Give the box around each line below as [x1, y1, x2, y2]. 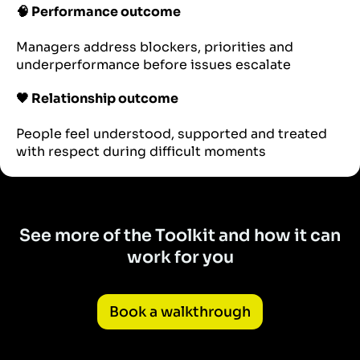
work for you [126, 247, 234, 268]
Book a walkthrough [109, 303, 251, 321]
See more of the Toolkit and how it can [19, 225, 341, 247]
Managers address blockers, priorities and [16, 39, 293, 56]
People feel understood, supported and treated [16, 125, 327, 143]
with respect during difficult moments [16, 143, 266, 161]
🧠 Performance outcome [16, 3, 181, 21]
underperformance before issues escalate [16, 56, 291, 74]
